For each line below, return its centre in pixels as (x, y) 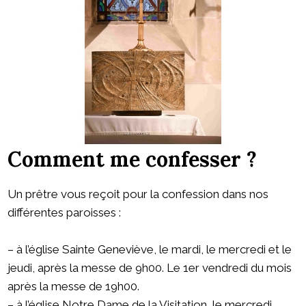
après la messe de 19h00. (73, 287)
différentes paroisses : (64, 213)
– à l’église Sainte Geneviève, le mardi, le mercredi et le (150, 250)
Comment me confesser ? (132, 159)
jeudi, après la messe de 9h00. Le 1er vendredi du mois (150, 268)
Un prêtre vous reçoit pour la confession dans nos (138, 194)
